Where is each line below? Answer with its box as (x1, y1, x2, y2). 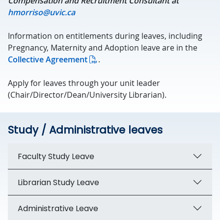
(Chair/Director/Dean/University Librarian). (8, 89, 166, 100)
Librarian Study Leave (18, 176, 99, 188)
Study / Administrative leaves (8, 123, 163, 137)
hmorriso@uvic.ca (8, 7, 75, 18)
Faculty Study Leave (18, 150, 94, 162)
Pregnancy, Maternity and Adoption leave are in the (8, 42, 197, 53)
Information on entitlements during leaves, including (8, 30, 202, 41)
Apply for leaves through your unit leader (8, 78, 160, 88)
